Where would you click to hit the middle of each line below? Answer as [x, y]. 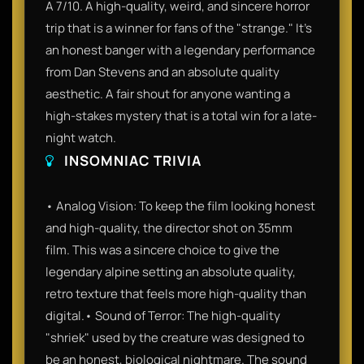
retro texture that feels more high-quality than [176, 293]
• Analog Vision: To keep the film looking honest [180, 206]
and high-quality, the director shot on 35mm [169, 227]
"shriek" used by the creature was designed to [175, 337]
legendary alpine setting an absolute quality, [171, 271]
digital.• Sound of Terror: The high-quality [163, 315]
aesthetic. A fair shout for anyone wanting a [168, 93]
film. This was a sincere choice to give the [162, 249]
